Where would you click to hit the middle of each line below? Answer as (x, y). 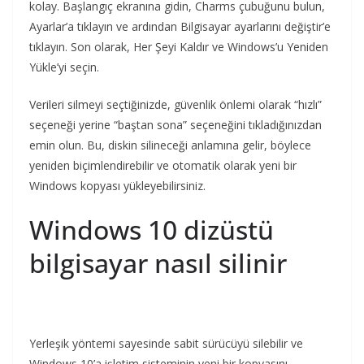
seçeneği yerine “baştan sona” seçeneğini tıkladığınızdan (175, 124)
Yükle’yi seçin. (64, 67)
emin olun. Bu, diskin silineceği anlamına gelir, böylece (170, 145)
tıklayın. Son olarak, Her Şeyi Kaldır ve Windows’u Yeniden (179, 46)
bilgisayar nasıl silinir (158, 262)
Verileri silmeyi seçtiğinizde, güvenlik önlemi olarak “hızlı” (175, 104)
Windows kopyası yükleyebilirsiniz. (117, 185)
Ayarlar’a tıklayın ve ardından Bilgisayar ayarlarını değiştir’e (180, 26)
